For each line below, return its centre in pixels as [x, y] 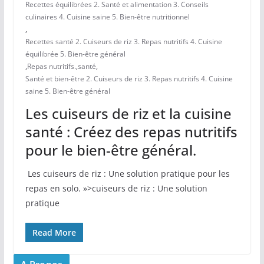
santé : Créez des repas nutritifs [131, 132]
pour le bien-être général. [110, 150]
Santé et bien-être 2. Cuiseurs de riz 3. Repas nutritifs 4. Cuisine [129, 79]
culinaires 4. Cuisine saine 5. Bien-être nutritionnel [107, 17]
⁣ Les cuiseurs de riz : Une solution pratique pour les [127, 174]
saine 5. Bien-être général [67, 91]
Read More [54, 233]
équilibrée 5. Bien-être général [75, 54]
